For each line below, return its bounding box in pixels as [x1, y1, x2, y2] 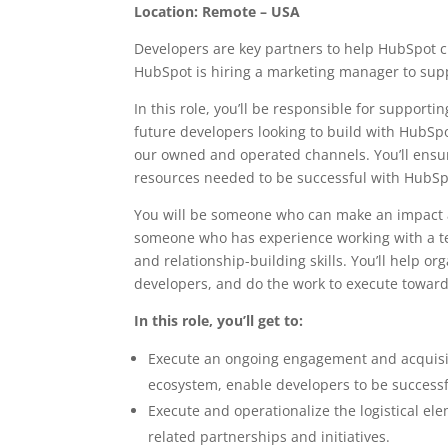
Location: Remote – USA [134, 2, 301, 21]
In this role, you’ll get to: [134, 311, 304, 330]
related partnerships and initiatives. [148, 427, 391, 446]
